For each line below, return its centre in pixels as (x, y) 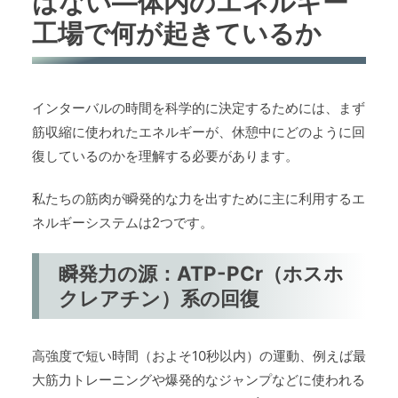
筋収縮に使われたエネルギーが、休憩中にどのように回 (199, 132)
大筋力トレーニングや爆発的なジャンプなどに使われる (199, 380)
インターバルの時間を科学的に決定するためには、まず (199, 108)
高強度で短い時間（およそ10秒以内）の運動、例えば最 (199, 356)
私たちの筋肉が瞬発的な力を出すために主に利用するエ (199, 199)
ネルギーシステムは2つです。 (123, 223)
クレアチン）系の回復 (159, 298)
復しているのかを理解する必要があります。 (165, 156)
